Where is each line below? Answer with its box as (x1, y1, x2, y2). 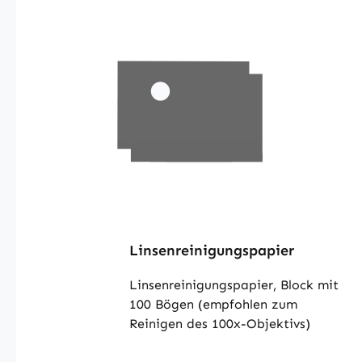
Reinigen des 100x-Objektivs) (129, 316, 310, 331)
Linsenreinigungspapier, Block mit (129, 277, 339, 293)
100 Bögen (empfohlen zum (129, 297, 198, 312)
